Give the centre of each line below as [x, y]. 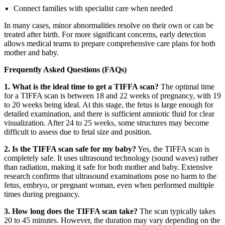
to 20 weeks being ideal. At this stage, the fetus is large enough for [109, 104]
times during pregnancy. [42, 194]
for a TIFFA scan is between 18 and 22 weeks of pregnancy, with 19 [113, 95]
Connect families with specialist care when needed [93, 8]
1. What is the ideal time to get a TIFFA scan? [81, 86]
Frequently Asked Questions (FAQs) [65, 69]
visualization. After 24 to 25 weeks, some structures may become [106, 123]
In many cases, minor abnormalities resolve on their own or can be [109, 25]
